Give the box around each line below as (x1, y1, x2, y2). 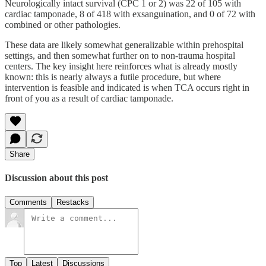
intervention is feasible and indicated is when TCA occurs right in (5, 82, 249, 93)
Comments (9, 198, 47, 207)
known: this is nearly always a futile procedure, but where (5, 71, 221, 82)
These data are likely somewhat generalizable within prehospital (5, 39, 243, 50)
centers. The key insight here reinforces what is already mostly (5, 61, 237, 71)
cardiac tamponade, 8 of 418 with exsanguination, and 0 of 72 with (5, 8, 255, 19)
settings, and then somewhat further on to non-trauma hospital (5, 50, 235, 61)
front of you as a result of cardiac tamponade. (5, 93, 173, 103)
